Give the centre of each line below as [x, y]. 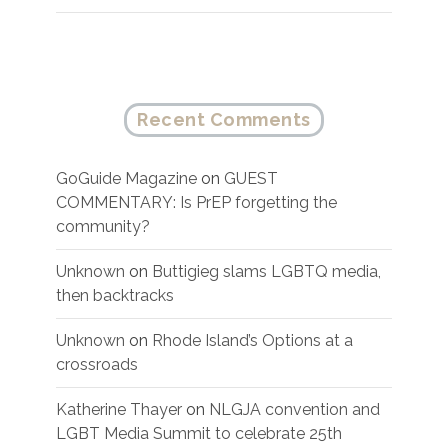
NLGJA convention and [294, 410]
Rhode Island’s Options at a [252, 341]
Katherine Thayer [119, 410]
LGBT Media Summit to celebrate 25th [199, 434]
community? [103, 227]
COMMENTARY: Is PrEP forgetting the [196, 203]
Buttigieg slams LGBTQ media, [266, 272]
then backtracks [115, 296]
